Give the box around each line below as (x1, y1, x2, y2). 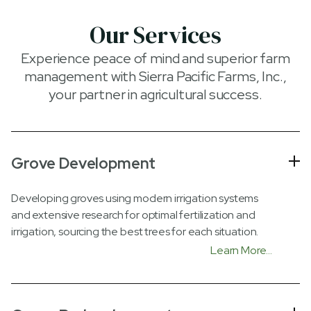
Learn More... (210, 242, 272, 258)
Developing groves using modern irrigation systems (11, 190, 259, 205)
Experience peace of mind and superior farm (21, 49, 290, 67)
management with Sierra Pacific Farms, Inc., (24, 67, 287, 85)
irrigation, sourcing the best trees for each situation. (11, 224, 259, 239)
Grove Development (11, 153, 156, 174)
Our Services (89, 18, 222, 51)
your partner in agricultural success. (49, 85, 262, 103)
